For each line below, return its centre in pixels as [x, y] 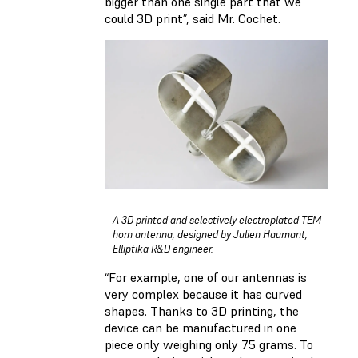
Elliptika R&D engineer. [163, 249]
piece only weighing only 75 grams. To [209, 345]
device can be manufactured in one [201, 328]
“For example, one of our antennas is [206, 278]
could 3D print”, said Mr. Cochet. [194, 19]
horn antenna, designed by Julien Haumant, [210, 235]
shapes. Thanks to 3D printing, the [202, 311]
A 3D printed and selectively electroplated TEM [217, 221]
